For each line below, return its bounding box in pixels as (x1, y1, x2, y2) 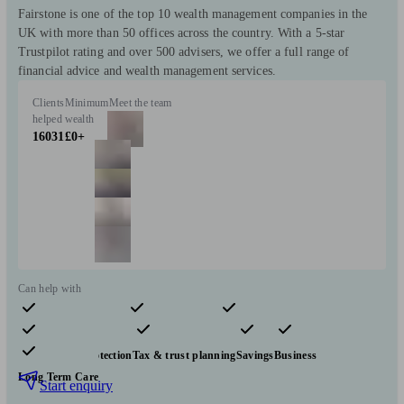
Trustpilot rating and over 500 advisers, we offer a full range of (18, 45, 350, 60)
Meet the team (108, 96, 172, 110)
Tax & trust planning (132, 349, 236, 363)
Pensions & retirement (18, 327, 127, 341)
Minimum (64, 96, 109, 110)
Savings (235, 349, 274, 363)
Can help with (18, 282, 81, 296)
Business (273, 349, 317, 363)
